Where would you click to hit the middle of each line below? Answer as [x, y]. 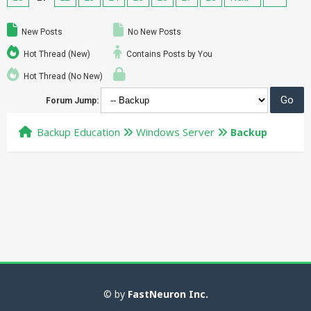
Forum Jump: [72, 101]
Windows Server [175, 132]
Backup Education [78, 132]
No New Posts [153, 32]
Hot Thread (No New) [62, 76]
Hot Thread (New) [56, 54]
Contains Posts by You [168, 54]
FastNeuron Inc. [168, 294]
